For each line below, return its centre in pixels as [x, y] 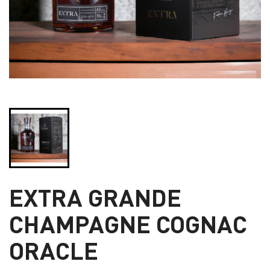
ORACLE [54, 250]
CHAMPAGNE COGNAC [128, 224]
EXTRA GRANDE [95, 197]
